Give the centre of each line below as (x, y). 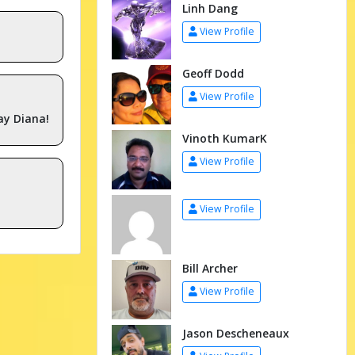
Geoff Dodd (213, 73)
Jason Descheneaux (235, 333)
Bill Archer (210, 268)
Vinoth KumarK (224, 138)
